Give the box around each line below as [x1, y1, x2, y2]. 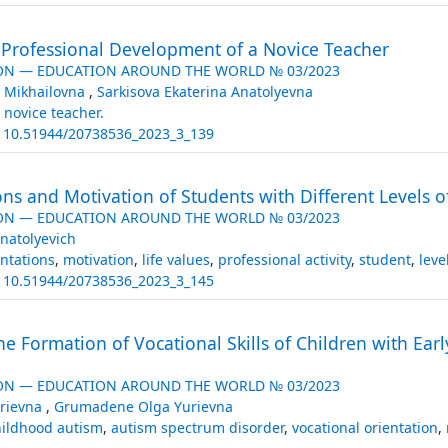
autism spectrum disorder [110, 417, 284, 437]
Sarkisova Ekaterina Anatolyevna [96, 81, 313, 101]
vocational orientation [291, 417, 438, 437]
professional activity [217, 249, 351, 269]
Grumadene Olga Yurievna [53, 396, 233, 416]
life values [141, 249, 210, 269]
